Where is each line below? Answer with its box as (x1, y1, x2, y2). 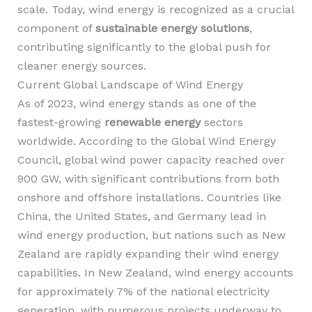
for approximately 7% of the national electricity (17, 285, 270, 298)
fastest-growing (17, 116, 104, 129)
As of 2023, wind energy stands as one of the (17, 97, 256, 110)
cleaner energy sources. (17, 59, 146, 72)
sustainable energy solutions (95, 22, 249, 35)
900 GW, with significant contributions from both (17, 172, 279, 185)
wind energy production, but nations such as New (17, 228, 286, 242)
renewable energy (104, 116, 201, 129)
